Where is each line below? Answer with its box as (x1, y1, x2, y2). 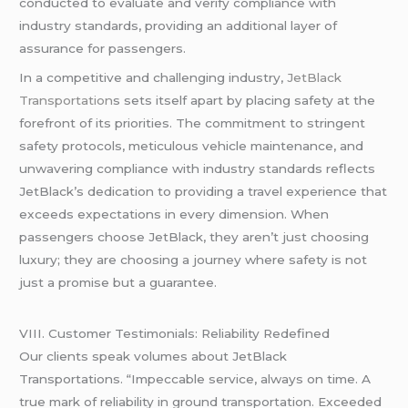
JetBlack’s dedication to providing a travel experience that (19, 183, 388, 199)
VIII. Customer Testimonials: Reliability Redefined (19, 326, 331, 342)
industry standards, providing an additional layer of (19, 17, 338, 33)
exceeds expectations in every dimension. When (19, 206, 330, 221)
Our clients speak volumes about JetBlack (19, 349, 288, 364)
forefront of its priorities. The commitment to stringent (19, 115, 366, 130)
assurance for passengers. (19, 40, 187, 56)
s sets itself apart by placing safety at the (113, 92, 376, 107)
